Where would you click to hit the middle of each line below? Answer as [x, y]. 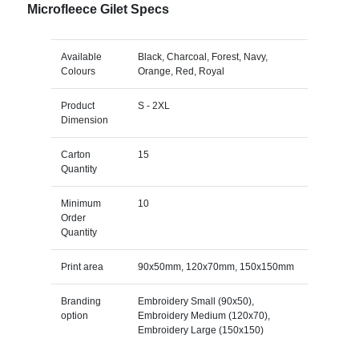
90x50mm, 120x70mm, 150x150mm [216, 266]
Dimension [84, 120]
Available [81, 56]
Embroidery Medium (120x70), [204, 315]
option [74, 315]
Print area [82, 266]
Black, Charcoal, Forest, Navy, [202, 56]
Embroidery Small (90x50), [196, 301]
